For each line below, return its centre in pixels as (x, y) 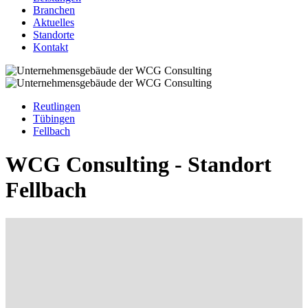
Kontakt (51, 47)
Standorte (54, 35)
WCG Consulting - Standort (139, 165)
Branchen (54, 10)
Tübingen (54, 119)
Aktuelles (54, 22)
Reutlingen (57, 106)
